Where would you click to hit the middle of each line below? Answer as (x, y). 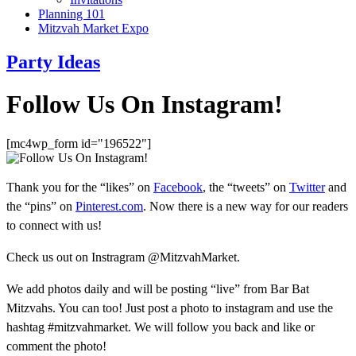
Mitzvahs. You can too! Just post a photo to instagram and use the (170, 308)
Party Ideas (53, 62)
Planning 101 (72, 14)
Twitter (307, 187)
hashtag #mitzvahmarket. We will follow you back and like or (161, 327)
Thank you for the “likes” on (80, 187)
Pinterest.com (109, 206)
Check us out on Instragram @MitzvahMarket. (123, 257)
